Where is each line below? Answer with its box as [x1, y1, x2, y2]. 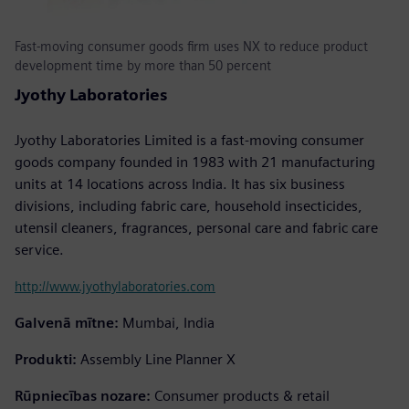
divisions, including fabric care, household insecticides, [15, 196, 362, 215]
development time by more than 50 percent [15, 57, 271, 73]
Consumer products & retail [154, 386, 330, 404]
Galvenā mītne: [15, 313, 119, 331]
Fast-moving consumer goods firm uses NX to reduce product [15, 37, 368, 54]
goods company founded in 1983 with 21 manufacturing [15, 152, 375, 171]
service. [15, 240, 64, 258]
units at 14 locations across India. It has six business [15, 174, 345, 193]
